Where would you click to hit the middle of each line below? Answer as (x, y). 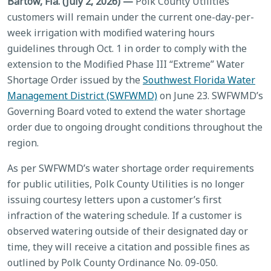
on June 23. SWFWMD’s (210, 96)
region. (23, 143)
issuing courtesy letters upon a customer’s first (114, 200)
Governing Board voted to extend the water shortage (126, 112)
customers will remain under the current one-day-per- (131, 17)
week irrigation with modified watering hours (111, 33)
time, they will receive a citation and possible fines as (129, 247)
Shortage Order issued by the (75, 80)
